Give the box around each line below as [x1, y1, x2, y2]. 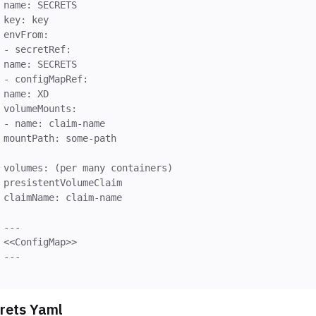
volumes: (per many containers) [4, 162, 173, 174]
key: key [4, 13, 49, 25]
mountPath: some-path [4, 132, 116, 144]
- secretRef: [4, 43, 71, 55]
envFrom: [4, 28, 49, 40]
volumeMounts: [4, 102, 77, 114]
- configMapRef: [4, 73, 88, 85]
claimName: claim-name [4, 191, 122, 203]
